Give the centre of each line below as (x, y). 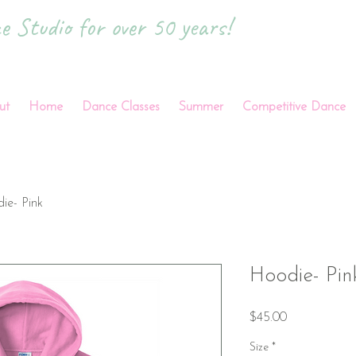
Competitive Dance (294, 107)
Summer (201, 107)
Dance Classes (121, 107)
